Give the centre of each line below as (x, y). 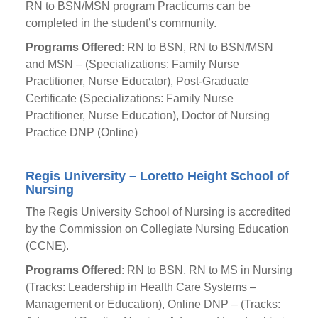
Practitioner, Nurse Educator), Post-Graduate (137, 81)
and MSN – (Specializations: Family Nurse (132, 64)
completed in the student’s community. (121, 23)
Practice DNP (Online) (81, 132)
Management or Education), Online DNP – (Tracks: (153, 304)
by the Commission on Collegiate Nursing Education (157, 229)
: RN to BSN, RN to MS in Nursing (207, 270)
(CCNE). (47, 246)
